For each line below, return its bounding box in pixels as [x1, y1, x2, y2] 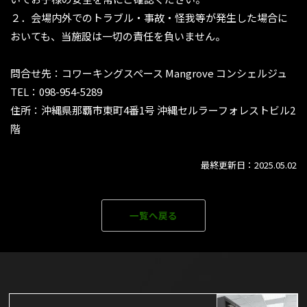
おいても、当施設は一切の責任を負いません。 [10, 29, 225, 44]
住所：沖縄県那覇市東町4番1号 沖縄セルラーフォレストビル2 [10, 103, 295, 118]
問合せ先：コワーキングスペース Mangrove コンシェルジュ [10, 66, 287, 81]
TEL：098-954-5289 [10, 84, 102, 99]
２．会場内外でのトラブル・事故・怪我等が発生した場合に [10, 10, 288, 25]
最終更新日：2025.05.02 [201, 158, 297, 172]
